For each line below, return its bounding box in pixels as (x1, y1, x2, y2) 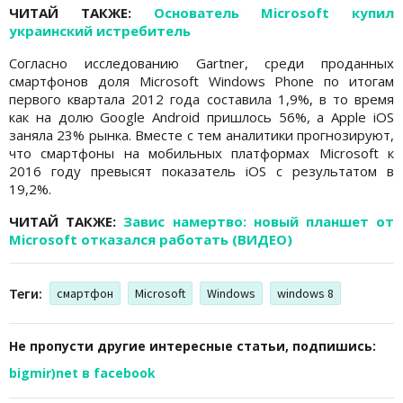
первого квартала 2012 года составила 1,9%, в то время (9, 89, 394, 108)
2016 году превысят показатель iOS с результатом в (9, 161, 394, 180)
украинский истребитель (9, 21, 191, 40)
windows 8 (277, 284, 334, 301)
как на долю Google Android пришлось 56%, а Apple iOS (9, 107, 394, 126)
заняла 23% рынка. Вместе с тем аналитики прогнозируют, (9, 125, 394, 144)
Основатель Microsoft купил (153, 3, 394, 22)
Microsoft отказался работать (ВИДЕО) (9, 229, 292, 248)
